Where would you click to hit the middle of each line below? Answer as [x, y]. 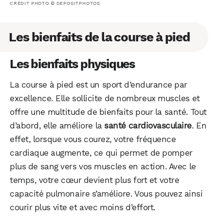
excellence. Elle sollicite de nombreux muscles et [105, 98]
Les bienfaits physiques [72, 64]
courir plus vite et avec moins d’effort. [83, 207]
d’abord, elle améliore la [57, 125]
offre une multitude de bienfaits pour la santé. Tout [108, 112]
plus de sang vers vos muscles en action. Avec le [103, 166]
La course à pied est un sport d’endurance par [99, 84]
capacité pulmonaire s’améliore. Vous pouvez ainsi [106, 193]
